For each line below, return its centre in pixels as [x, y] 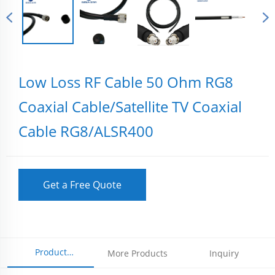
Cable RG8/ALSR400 [86, 131]
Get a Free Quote [82, 184]
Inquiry [224, 253]
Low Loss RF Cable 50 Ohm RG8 [126, 82]
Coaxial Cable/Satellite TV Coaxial [130, 106]
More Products [137, 253]
